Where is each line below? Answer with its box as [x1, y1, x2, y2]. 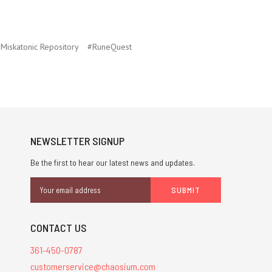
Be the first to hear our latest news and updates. [30, 157, 195, 168]
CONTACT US [30, 220, 87, 234]
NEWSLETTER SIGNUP [30, 134, 124, 148]
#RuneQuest [87, 41, 132, 52]
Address [30, 190, 60, 202]
